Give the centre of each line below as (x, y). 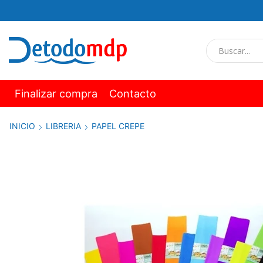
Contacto (133, 93)
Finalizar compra (56, 93)
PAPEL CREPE (118, 126)
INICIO (22, 126)
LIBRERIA (63, 126)
